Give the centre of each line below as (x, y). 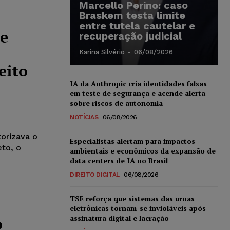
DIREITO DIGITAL (95, 174)
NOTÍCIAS (84, 117)
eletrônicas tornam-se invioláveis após (138, 208)
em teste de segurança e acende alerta (138, 93)
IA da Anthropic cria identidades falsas (138, 83)
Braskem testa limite (132, 15)
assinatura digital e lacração (119, 218)
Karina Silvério (102, 52)
